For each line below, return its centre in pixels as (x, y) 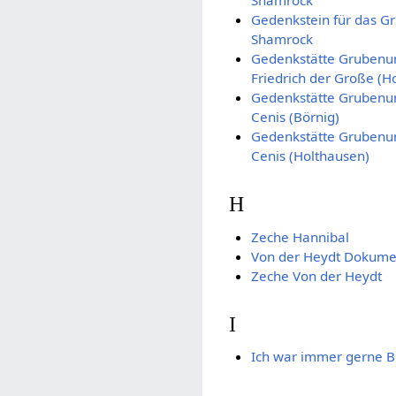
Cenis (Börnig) (295, 116)
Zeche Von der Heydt (316, 275)
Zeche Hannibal (300, 236)
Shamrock (282, 38)
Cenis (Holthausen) (310, 155)
